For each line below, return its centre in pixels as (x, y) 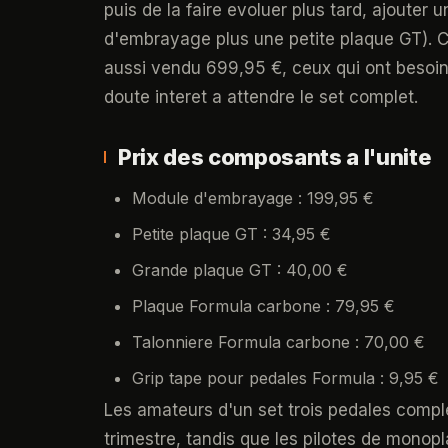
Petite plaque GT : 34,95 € (231, 234)
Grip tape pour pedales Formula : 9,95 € (285, 378)
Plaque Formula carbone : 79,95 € (263, 306)
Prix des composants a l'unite (275, 157)
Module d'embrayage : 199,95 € (253, 198)
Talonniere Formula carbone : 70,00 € (278, 342)
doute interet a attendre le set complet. (261, 97)
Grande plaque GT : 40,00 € (240, 270)
